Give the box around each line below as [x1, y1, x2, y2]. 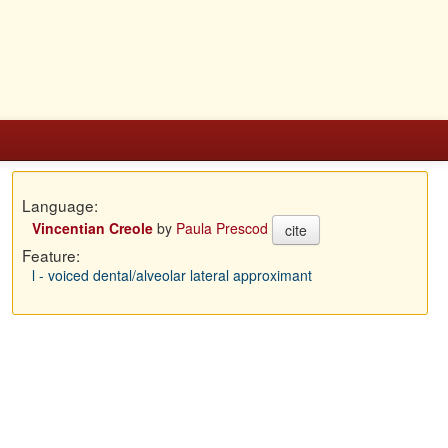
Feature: [21, 244, 80, 266]
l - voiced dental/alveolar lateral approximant [31, 265, 312, 285]
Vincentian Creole [31, 217, 153, 238]
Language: [21, 194, 98, 216]
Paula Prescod [175, 217, 268, 238]
